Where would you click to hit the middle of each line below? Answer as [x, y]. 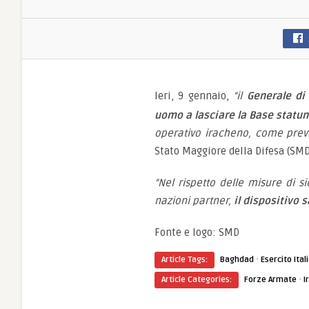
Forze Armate [270, 280]
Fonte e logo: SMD [197, 232]
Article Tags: [185, 260]
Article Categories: [197, 280]
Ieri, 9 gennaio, [194, 96]
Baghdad [237, 260]
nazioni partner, [194, 201]
